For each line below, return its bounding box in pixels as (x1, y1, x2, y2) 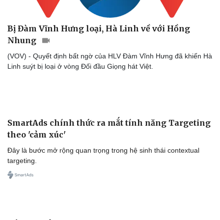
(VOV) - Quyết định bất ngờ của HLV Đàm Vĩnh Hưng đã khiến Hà (7, 52, 212, 60)
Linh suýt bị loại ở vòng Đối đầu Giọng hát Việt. (7, 62, 153, 70)
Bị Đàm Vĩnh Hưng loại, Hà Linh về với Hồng (7, 23, 190, 33)
